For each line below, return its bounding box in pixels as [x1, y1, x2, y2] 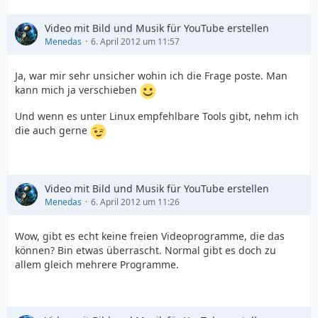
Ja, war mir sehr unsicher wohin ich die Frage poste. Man [15, 68, 287, 82]
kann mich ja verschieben [15, 83, 140, 97]
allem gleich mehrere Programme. [15, 257, 179, 271]
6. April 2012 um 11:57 [91, 35, 180, 48]
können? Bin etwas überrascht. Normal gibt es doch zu [15, 243, 276, 257]
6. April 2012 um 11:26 [91, 195, 180, 208]
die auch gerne [15, 124, 90, 137]
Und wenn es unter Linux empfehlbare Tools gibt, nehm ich [15, 109, 299, 123]
